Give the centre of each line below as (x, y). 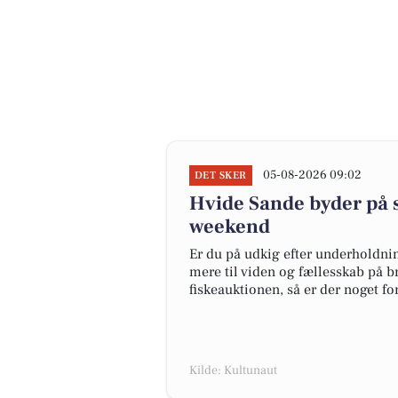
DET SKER (221, 175)
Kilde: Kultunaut (233, 370)
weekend (230, 227)
